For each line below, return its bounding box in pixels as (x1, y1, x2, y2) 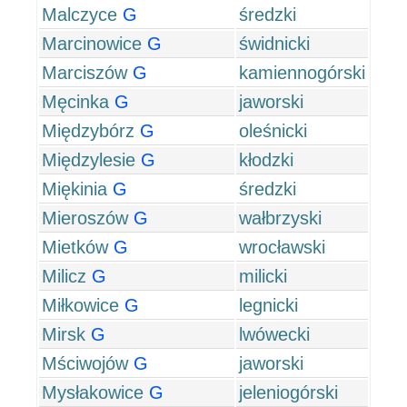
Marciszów (42, 63, 127, 83)
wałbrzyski (239, 208, 322, 228)
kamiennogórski (239, 63, 365, 83)
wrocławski (239, 237, 325, 257)
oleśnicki (239, 121, 307, 141)
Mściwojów (42, 353, 128, 373)
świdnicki (239, 34, 310, 54)
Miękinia (42, 179, 107, 199)
